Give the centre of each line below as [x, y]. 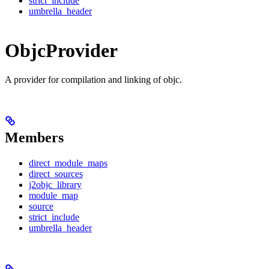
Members [34, 138]
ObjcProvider [61, 50]
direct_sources [56, 174]
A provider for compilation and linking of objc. [93, 80]
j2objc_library [55, 185]
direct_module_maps [68, 163]
